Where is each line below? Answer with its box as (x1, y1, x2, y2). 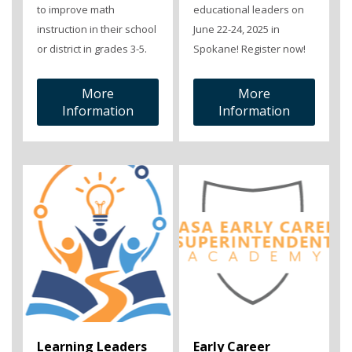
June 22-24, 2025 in (192, 22, 280, 37)
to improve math (37, 2, 115, 17)
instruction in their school (37, 22, 156, 37)
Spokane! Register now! (192, 42, 306, 57)
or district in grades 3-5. (37, 42, 147, 57)
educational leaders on (192, 2, 304, 17)
